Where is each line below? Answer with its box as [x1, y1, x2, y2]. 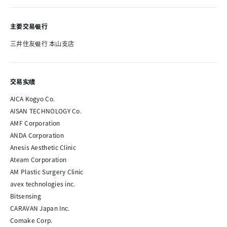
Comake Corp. [10, 215, 53, 224]
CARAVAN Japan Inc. [10, 203, 70, 212]
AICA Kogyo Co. [10, 94, 55, 103]
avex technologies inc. [10, 179, 75, 188]
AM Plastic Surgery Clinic [10, 167, 84, 176]
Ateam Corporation [10, 155, 67, 164]
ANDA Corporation [10, 130, 64, 139]
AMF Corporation [10, 118, 60, 127]
